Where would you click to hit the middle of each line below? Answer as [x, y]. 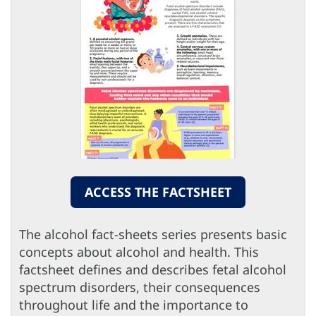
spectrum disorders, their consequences [140, 287]
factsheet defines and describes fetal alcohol [153, 270]
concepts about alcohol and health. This [139, 252]
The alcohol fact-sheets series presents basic [153, 235]
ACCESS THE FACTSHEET [158, 192]
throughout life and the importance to [134, 305]
